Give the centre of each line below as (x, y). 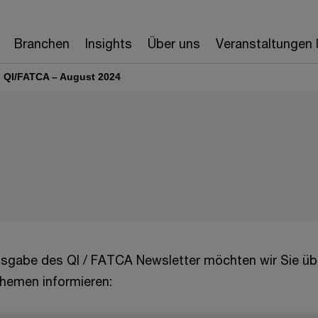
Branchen (42, 43)
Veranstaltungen (264, 43)
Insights (108, 43)
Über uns (174, 43)
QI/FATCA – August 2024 (62, 77)
